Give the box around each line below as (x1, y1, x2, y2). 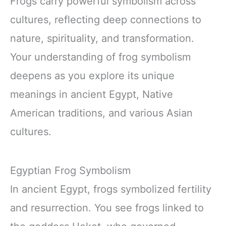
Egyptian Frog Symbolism (10, 164, 131, 177)
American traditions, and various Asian (10, 106, 193, 119)
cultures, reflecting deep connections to (10, 13, 201, 26)
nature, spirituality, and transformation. (10, 32, 194, 44)
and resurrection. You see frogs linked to (10, 202, 204, 214)
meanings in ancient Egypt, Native (10, 88, 173, 100)
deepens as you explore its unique (10, 69, 175, 82)
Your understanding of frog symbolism (10, 50, 191, 63)
